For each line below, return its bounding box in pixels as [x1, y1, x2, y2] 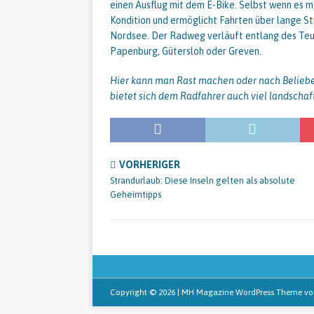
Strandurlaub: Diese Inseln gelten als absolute [110, 175, 295, 186]
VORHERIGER [119, 159, 180, 170]
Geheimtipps [110, 189, 161, 200]
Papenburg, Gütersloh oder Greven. [110, 46, 261, 57]
